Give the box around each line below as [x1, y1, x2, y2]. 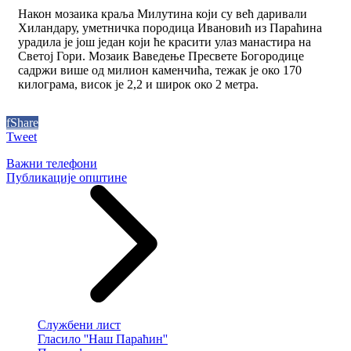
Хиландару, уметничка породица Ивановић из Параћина [18, 20, 322, 34]
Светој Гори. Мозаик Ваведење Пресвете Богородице [18, 49, 304, 63]
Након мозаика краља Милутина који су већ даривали [18, 6, 307, 20]
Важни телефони [6, 156, 97, 170]
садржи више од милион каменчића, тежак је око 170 [18, 63, 302, 77]
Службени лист [38, 317, 121, 331]
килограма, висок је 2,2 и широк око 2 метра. [18, 77, 259, 91]
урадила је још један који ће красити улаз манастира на [18, 34, 311, 49]
